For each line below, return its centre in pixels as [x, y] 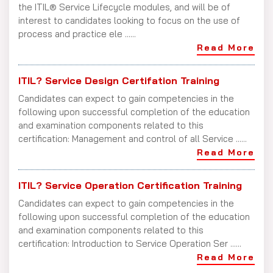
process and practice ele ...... [77, 34]
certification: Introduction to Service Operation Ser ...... [130, 243]
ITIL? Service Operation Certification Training [130, 185]
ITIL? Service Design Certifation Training [119, 80]
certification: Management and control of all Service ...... [133, 138]
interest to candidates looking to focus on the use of [129, 20]
